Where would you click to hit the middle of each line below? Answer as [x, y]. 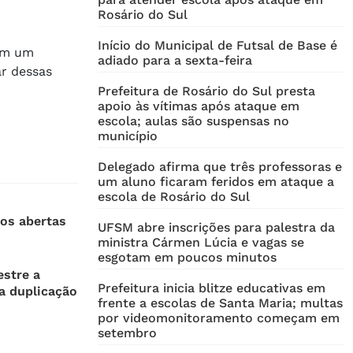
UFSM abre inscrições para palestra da [216, 228]
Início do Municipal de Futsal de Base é [217, 46]
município [128, 136]
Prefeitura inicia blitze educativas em [212, 288]
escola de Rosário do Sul [174, 197]
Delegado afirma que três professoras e [220, 167]
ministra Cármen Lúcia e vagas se [201, 243]
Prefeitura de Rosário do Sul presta [206, 91]
